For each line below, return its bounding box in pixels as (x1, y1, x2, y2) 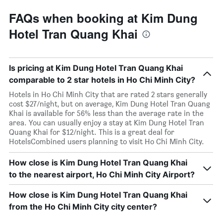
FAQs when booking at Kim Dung (9, 9, 198, 26)
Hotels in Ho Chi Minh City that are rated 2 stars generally (9, 90, 207, 99)
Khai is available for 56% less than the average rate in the (9, 109, 204, 118)
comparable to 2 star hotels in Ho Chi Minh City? (9, 75, 195, 85)
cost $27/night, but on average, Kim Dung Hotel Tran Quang (9, 99, 210, 109)
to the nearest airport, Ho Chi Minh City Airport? (9, 169, 195, 179)
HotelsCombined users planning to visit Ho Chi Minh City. (9, 137, 204, 146)
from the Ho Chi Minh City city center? (9, 202, 157, 212)
